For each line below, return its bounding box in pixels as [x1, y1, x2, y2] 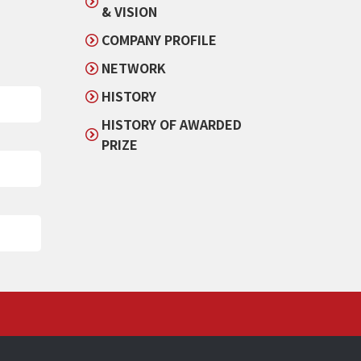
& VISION [102, 2, 157, 22]
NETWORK [102, 58, 166, 78]
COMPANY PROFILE [102, 30, 217, 50]
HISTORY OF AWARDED [102, 114, 242, 135]
